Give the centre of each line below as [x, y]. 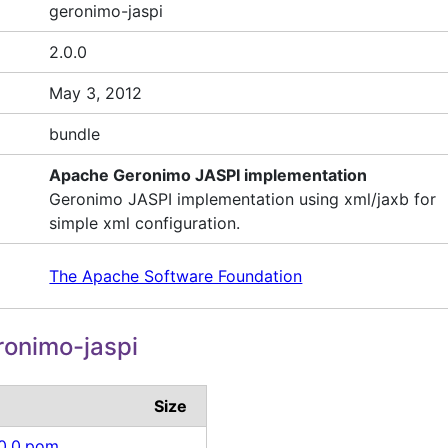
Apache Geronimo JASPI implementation [208, 174]
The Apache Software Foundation [176, 276]
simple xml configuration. [145, 222]
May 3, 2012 [96, 92]
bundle [75, 133]
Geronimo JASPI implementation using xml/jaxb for [243, 198]
